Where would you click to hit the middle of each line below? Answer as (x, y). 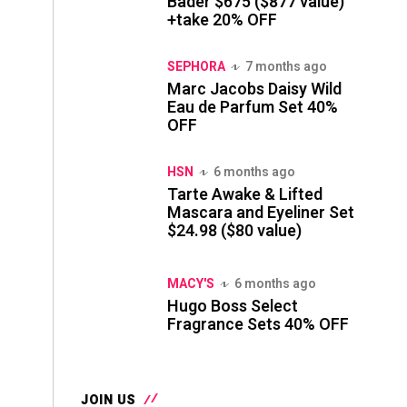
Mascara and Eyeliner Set (261, 213)
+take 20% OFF (222, 20)
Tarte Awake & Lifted (245, 195)
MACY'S (191, 284)
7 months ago (286, 67)
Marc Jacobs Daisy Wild (254, 89)
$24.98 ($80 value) (234, 231)
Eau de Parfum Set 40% (253, 108)
